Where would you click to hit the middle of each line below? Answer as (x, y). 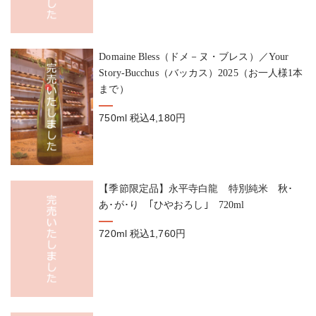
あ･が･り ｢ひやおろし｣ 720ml (172, 205)
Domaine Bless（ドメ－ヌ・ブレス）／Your (194, 57)
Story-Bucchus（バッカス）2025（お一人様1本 (201, 73)
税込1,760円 (158, 234)
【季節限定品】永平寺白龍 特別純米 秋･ (196, 189)
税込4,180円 (158, 118)
